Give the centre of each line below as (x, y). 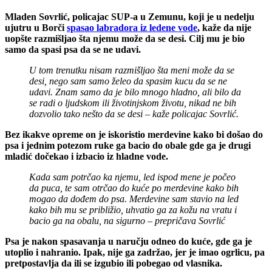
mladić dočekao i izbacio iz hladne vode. (87, 156)
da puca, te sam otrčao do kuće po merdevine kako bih (134, 188)
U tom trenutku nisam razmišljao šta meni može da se (132, 70)
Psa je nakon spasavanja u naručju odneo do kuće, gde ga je (128, 241)
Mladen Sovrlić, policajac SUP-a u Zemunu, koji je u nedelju (130, 16)
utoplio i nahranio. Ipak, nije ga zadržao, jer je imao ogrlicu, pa (135, 252)
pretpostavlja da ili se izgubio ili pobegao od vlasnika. (114, 263)
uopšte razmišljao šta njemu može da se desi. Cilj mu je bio (125, 38)
